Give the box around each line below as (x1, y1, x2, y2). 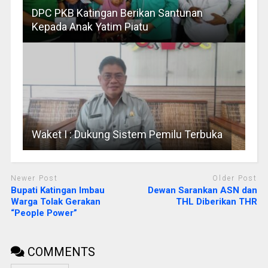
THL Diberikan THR (176, 196, 258, 208)
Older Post (212, 173, 258, 182)
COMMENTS (24, 245, 95, 260)
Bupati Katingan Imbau (10, 185, 105, 196)
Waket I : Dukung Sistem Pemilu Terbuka (31, 127, 223, 141)
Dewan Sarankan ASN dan (148, 185, 258, 196)
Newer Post (10, 173, 58, 182)
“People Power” (10, 208, 77, 219)
